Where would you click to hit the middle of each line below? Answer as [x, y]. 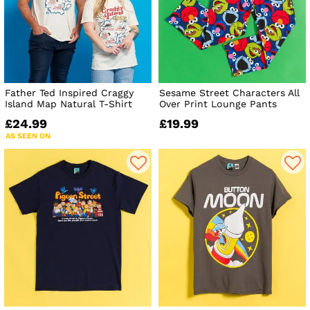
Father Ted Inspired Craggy [69, 92]
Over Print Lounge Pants [218, 103]
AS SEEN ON [28, 136]
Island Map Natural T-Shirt [69, 103]
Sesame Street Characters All [230, 92]
